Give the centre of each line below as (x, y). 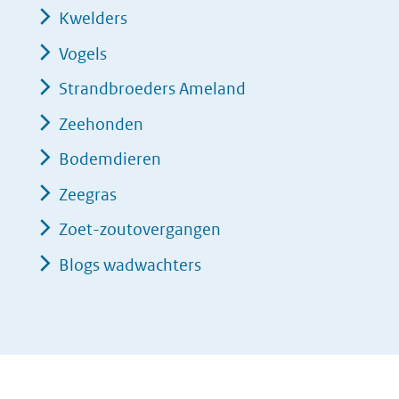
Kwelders (93, 19)
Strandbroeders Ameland (152, 89)
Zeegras (88, 194)
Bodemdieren (110, 159)
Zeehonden (101, 124)
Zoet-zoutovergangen (140, 230)
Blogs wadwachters (130, 265)
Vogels (83, 53)
